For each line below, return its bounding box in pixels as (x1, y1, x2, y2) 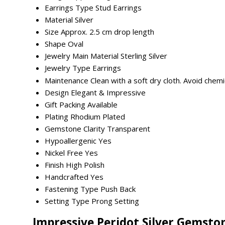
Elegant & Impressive (71, 87, 146, 98)
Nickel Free (45, 148, 83, 158)
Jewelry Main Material (45, 51, 119, 61)
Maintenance (45, 75, 88, 86)
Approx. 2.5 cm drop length (61, 27, 154, 37)
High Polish (66, 160, 104, 170)
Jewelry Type (45, 63, 90, 73)
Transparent (107, 124, 150, 134)
